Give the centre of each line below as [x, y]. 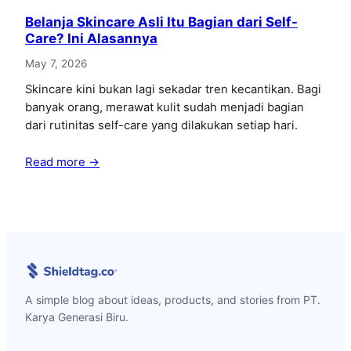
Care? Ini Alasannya [91, 39]
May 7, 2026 [56, 64]
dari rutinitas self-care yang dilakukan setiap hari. [161, 125]
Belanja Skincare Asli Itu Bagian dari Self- [161, 22]
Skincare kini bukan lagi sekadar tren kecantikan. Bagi [173, 89]
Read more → [62, 162]
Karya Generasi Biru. [77, 317]
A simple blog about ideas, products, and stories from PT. [173, 300]
